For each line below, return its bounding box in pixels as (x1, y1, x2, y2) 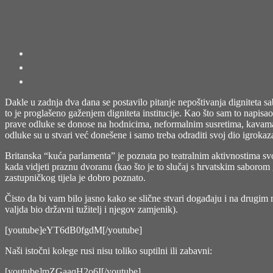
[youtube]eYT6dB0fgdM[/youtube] (5, 224, 142, 235)
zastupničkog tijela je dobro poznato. (5, 172, 146, 183)
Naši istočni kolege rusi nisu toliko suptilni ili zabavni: (5, 245, 212, 256)
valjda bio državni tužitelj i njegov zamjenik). (5, 204, 178, 214)
